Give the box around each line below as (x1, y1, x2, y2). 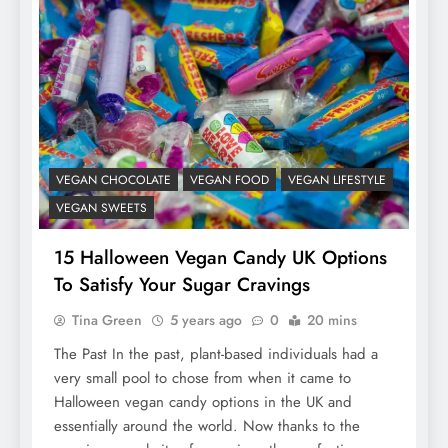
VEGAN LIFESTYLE (288, 170, 386, 189)
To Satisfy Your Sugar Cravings (54, 270, 310, 298)
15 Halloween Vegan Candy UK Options (54, 243, 387, 271)
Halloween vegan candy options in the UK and (54, 390, 352, 413)
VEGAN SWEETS (56, 198, 147, 217)
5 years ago (170, 309, 242, 330)
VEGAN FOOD (190, 170, 269, 189)
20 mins (307, 309, 357, 330)
